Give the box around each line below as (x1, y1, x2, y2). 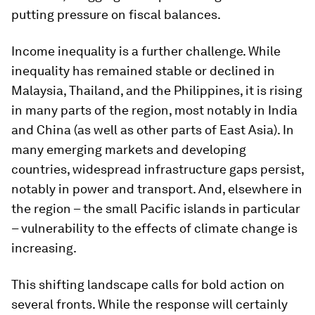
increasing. (11, 240, 77, 256)
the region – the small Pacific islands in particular (11, 201, 300, 217)
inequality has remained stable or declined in (11, 63, 275, 79)
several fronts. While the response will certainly (11, 297, 288, 312)
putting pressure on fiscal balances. (11, 7, 221, 22)
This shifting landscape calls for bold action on (11, 277, 285, 292)
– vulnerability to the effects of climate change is (11, 221, 297, 236)
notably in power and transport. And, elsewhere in (11, 181, 302, 197)
